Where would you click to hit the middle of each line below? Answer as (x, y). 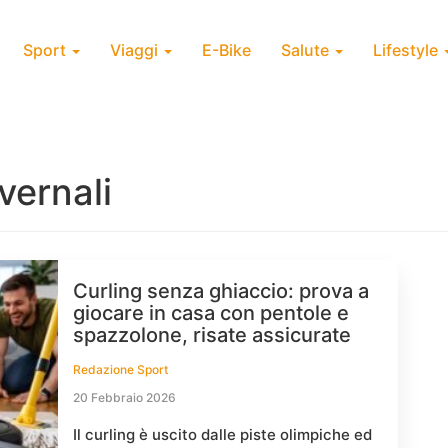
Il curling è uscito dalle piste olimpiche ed (222, 434)
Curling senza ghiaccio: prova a (221, 291)
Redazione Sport (120, 369)
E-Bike (226, 50)
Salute (307, 50)
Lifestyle (407, 50)
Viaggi (136, 50)
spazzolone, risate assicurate (212, 335)
